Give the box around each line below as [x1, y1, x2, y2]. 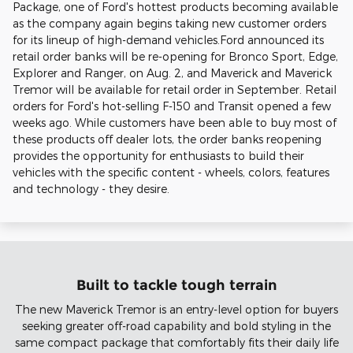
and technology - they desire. [13, 181, 169, 195]
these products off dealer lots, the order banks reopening [13, 132, 321, 146]
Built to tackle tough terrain [76, 276, 277, 293]
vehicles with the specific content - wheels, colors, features [13, 165, 329, 179]
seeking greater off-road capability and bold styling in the [22, 319, 331, 333]
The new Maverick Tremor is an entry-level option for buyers [15, 303, 338, 317]
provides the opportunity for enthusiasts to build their [13, 148, 304, 162]
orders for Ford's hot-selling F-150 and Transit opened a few [13, 98, 331, 113]
